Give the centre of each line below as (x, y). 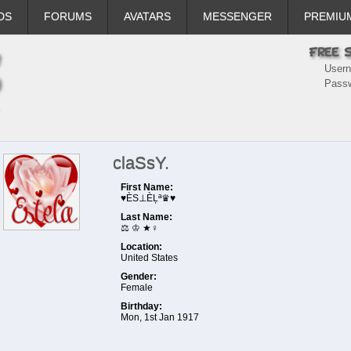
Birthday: (142, 306)
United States (150, 258)
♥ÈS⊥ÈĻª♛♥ (148, 198)
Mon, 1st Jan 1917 (160, 317)
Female (137, 288)
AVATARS (148, 16)
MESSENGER (238, 16)
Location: (142, 247)
